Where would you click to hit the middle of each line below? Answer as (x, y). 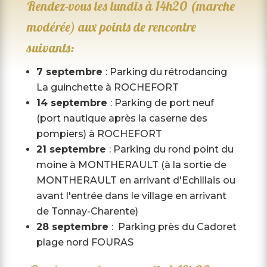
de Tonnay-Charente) (87, 212)
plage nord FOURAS (85, 243)
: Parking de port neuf (162, 103)
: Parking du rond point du (171, 150)
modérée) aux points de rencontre (111, 27)
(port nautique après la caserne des (122, 119)
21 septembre (72, 150)
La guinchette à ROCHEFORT (107, 88)
